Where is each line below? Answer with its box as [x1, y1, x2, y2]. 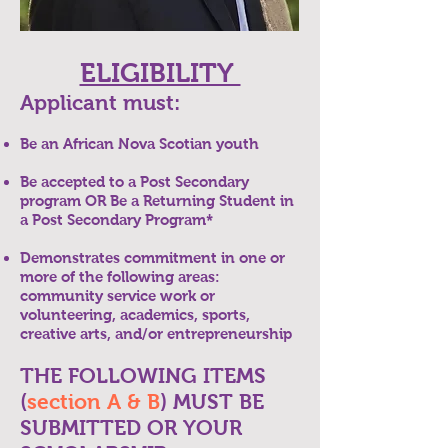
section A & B [27, 390, 160, 413]
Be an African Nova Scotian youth [20, 135, 259, 152]
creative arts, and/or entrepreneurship [20, 325, 292, 342]
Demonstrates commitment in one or [20, 249, 285, 266]
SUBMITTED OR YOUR [20, 416, 242, 439]
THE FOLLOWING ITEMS [20, 364, 266, 387]
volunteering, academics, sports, [20, 306, 250, 323]
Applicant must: [20, 91, 180, 114]
